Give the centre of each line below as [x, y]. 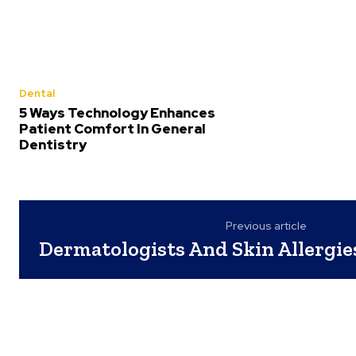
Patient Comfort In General [112, 129]
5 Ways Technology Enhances [117, 113]
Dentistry [53, 145]
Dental [37, 93]
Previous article [267, 226]
